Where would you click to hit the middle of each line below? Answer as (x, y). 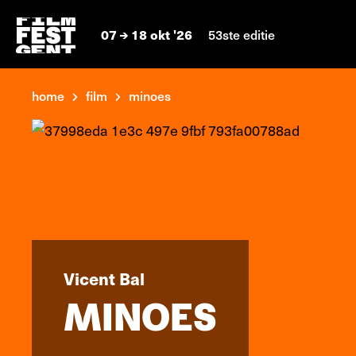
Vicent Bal (104, 278)
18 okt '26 (162, 34)
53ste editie (242, 34)
